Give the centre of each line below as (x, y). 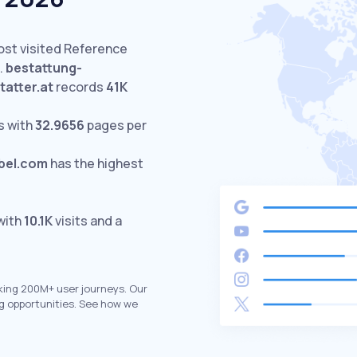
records (80, 87)
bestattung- (44, 68)
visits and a (87, 221)
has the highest (96, 163)
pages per (116, 125)
